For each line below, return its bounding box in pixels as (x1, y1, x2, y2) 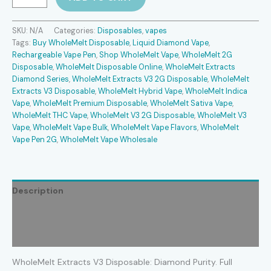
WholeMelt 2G (181, 50, 232, 60)
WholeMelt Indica (185, 86, 247, 96)
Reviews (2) (12, 229, 62, 241)
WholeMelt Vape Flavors (111, 122, 197, 132)
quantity (11, 31, 45, 43)
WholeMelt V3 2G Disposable (90, 110, 194, 120)
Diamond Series (12, 74, 69, 84)
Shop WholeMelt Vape (99, 50, 178, 60)
